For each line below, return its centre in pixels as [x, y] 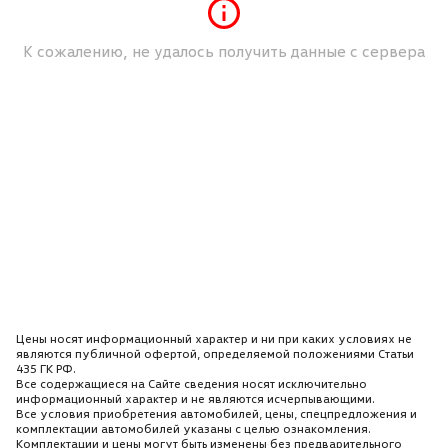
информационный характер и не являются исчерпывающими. [195, 398]
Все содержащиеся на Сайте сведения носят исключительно [191, 383]
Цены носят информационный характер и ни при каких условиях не [214, 338]
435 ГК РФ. [46, 368]
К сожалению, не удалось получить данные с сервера [224, 51]
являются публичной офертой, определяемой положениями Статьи [215, 353]
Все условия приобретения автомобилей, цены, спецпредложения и [216, 413]
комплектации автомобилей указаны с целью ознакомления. [193, 428]
